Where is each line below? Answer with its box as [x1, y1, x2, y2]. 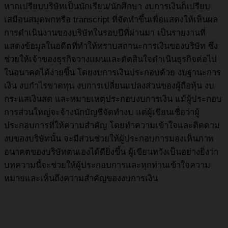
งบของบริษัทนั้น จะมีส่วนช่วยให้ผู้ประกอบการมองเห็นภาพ [4, 133, 214, 144]
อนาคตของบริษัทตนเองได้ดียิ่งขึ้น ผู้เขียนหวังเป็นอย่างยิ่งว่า [4, 147, 218, 157]
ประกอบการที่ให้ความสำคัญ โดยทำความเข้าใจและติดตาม [4, 120, 220, 130]
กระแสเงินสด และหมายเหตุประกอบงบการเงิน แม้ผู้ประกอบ [4, 94, 222, 104]
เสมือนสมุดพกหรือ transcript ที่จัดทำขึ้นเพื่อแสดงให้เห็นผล [4, 14, 218, 24]
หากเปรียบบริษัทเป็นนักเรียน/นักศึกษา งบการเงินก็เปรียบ [4, 1, 210, 11]
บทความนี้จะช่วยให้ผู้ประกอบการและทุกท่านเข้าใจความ [4, 160, 210, 170]
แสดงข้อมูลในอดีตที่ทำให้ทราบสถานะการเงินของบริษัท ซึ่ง [4, 41, 218, 51]
